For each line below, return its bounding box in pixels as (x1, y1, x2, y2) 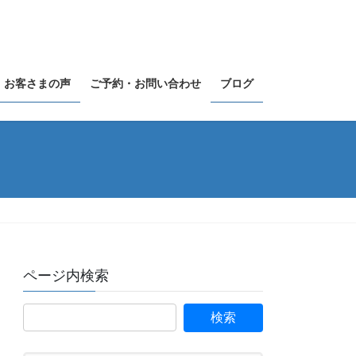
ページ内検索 (23, 268, 110, 284)
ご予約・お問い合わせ (90, 78, 201, 90)
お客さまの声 (4, 78, 71, 90)
